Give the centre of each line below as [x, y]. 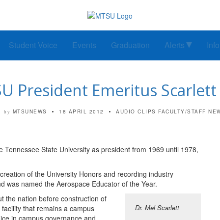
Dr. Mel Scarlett [157, 208]
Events [84, 45]
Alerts [175, 45]
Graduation [130, 45]
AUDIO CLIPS [136, 112]
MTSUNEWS [30, 112]
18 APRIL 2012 [82, 112]
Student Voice [33, 45]
